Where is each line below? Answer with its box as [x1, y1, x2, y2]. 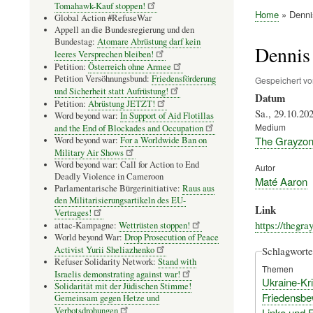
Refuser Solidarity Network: [54, 255, 158, 268]
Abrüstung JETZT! [88, 97, 155, 110]
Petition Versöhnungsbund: [54, 72, 152, 85]
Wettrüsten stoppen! [119, 219, 190, 231]
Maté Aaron [254, 174, 307, 189]
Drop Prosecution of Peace [124, 231, 219, 243]
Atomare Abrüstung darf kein [97, 35, 201, 48]
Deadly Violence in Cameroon [54, 170, 163, 182]
